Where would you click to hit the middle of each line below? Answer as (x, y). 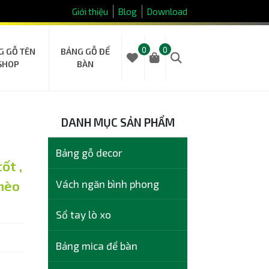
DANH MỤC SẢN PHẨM (118, 122)
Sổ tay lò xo (83, 215)
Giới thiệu (90, 11)
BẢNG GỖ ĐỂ (85, 52)
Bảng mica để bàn (96, 246)
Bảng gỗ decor (89, 152)
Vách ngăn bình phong (107, 183)
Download (167, 11)
